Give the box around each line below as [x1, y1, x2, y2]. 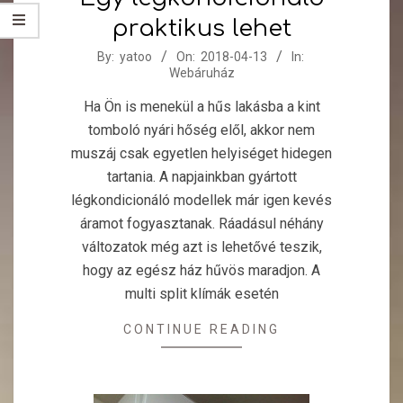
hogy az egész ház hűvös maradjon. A [83, 262, 320, 279]
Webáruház [168, 66, 235, 80]
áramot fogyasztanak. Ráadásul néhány [79, 215, 324, 232]
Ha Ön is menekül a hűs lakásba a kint [83, 98, 320, 115]
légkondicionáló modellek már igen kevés [71, 192, 332, 209]
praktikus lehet [112, 15, 291, 41]
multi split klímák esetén [124, 285, 279, 302]
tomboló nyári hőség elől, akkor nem [88, 121, 315, 139]
